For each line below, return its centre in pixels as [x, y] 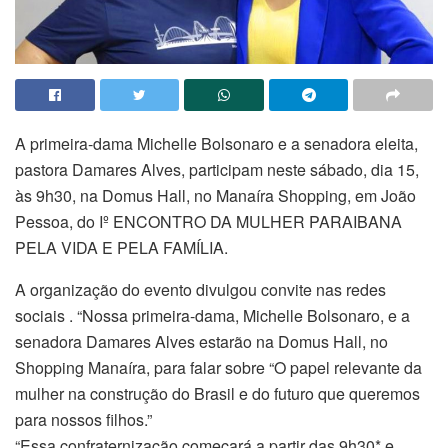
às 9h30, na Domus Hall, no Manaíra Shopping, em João [215, 195]
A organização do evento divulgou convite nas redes [200, 289]
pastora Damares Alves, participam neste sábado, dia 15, [217, 169]
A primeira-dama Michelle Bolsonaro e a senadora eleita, [216, 143]
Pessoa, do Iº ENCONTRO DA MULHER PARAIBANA [208, 221]
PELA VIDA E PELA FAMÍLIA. [121, 247]
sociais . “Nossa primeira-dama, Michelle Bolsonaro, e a [212, 315]
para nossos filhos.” [83, 419]
